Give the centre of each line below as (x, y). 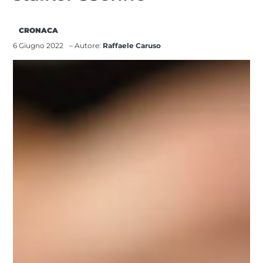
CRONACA (39, 30)
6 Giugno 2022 (38, 45)
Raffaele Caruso (132, 45)
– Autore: (86, 45)
